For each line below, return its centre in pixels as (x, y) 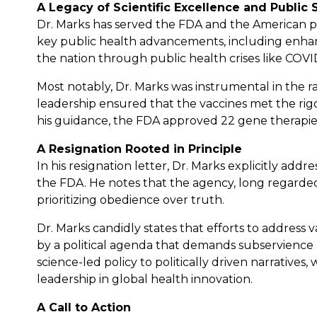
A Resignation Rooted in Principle (139, 149)
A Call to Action (84, 307)
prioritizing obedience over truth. (131, 200)
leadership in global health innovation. (145, 279)
